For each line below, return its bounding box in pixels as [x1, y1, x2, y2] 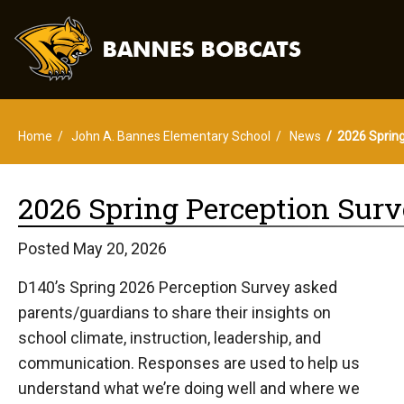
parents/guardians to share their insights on [18, 303, 331, 322]
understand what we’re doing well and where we [18, 379, 360, 398]
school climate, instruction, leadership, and [18, 328, 321, 347]
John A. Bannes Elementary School [71, 129, 271, 143]
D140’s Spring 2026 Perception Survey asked [18, 278, 337, 297]
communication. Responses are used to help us [18, 353, 360, 372]
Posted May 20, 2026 [18, 239, 167, 258]
